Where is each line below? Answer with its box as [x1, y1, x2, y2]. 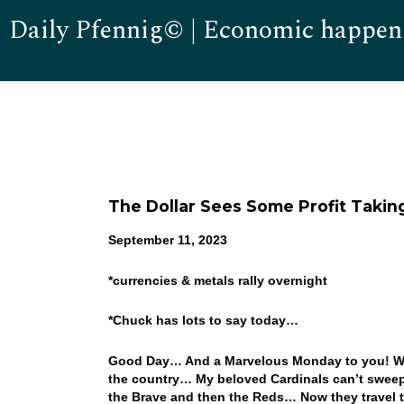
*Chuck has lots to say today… [107, 313, 302, 327]
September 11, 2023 [107, 233, 227, 247]
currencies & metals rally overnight [112, 272, 327, 288]
